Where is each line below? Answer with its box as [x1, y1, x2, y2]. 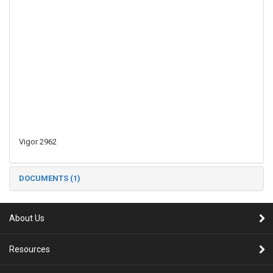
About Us [9, 213, 44, 223]
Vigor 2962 [19, 136, 57, 146]
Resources [9, 244, 50, 254]
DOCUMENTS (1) [19, 173, 80, 183]
